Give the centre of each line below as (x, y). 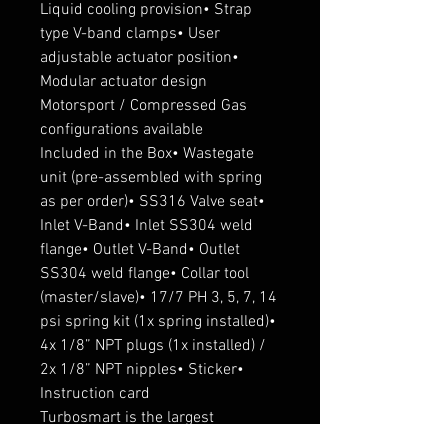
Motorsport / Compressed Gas (143, 106)
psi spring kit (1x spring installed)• (158, 322)
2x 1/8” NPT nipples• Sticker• (142, 370)
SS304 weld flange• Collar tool (144, 274)
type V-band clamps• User (130, 34)
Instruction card (95, 394)
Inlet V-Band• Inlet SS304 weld (146, 226)
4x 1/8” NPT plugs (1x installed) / (153, 346)
